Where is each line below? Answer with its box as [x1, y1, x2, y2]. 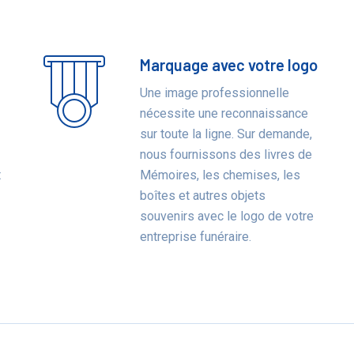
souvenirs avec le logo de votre [140, 209, 314, 224]
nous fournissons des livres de [140, 147, 313, 162]
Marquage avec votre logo [140, 55, 318, 74]
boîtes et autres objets [140, 188, 266, 203]
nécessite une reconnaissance [140, 106, 309, 121]
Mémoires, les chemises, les [140, 168, 301, 183]
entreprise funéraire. [140, 229, 252, 244]
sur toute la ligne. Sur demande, [140, 126, 313, 141]
